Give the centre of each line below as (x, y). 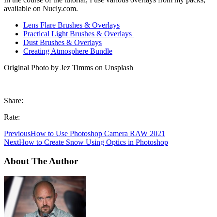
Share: (14, 101)
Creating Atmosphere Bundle (68, 51)
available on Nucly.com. (41, 9)
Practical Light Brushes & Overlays (78, 34)
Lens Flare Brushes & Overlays (71, 25)
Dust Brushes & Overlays (62, 43)
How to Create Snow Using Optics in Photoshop (93, 142)
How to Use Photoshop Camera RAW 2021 (98, 134)
